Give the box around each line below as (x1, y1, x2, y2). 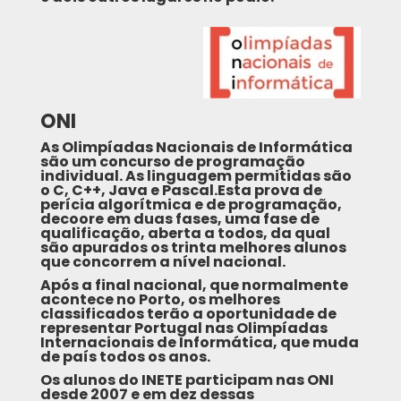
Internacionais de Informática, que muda (39, 332, 359, 354)
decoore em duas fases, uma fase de (39, 209, 320, 230)
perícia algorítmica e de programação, (39, 194, 342, 216)
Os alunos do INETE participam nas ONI (39, 370, 334, 391)
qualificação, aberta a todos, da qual (39, 223, 330, 244)
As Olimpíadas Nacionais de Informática (39, 137, 353, 158)
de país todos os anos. (39, 346, 210, 368)
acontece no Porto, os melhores (39, 289, 280, 311)
